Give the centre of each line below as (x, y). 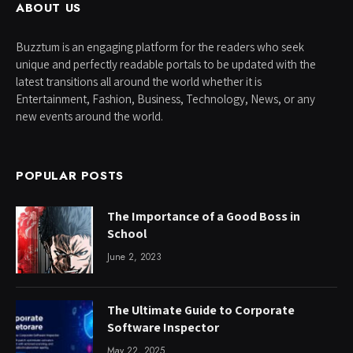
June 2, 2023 (134, 256)
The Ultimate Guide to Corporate (201, 310)
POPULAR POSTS (70, 175)
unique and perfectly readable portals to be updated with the (166, 64)
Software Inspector (163, 327)
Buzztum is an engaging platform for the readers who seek (160, 46)
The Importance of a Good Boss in (204, 216)
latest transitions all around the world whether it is (139, 81)
